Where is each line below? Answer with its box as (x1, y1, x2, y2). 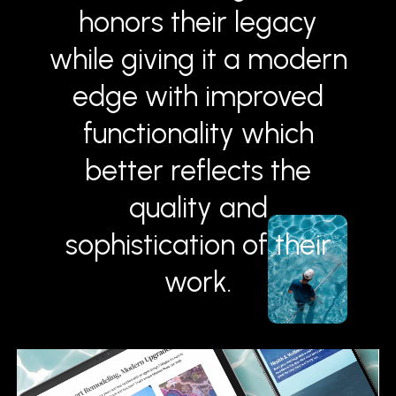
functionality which (82, 116, 314, 150)
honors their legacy (79, 4, 317, 39)
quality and (128, 190, 268, 225)
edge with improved (72, 79, 324, 113)
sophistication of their (65, 227, 331, 262)
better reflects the (85, 153, 311, 187)
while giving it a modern (49, 42, 347, 76)
